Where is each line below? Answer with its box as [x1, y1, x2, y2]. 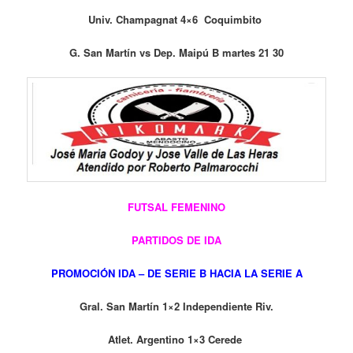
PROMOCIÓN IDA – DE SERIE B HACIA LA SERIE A [50, 266, 303, 281]
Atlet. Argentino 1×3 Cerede [108, 332, 245, 347]
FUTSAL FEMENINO [128, 199, 225, 214]
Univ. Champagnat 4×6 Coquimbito [88, 12, 265, 27]
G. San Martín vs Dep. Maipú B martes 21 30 [69, 45, 284, 61]
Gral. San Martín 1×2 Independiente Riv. [80, 299, 273, 314]
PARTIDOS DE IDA [132, 232, 221, 248]
